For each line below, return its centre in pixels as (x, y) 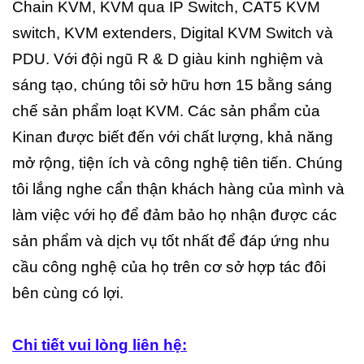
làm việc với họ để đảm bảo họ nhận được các (175, 214)
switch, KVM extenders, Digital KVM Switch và (173, 32)
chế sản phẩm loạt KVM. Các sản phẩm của (166, 110)
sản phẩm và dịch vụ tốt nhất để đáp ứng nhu (171, 240)
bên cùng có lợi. (68, 292)
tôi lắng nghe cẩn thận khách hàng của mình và (178, 188)
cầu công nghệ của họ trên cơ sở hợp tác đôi (169, 266)
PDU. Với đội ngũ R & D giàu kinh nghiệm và (168, 58)
